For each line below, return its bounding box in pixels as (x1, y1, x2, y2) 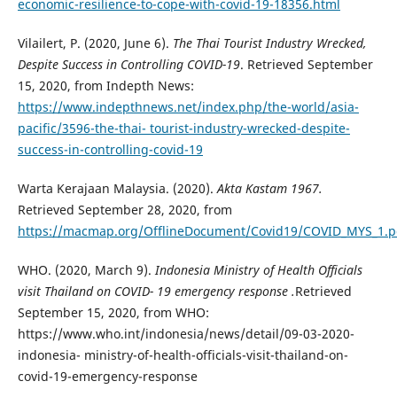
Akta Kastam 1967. (216, 180, 323, 198)
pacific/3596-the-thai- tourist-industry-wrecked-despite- (17, 120, 350, 137)
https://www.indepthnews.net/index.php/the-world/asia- (17, 98, 359, 116)
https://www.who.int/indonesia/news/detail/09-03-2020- (17, 325, 354, 343)
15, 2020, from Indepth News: (17, 77, 194, 95)
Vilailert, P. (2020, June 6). (17, 35, 173, 52)
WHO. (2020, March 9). (17, 261, 155, 279)
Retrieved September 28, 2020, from (17, 201, 232, 219)
